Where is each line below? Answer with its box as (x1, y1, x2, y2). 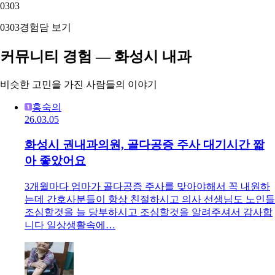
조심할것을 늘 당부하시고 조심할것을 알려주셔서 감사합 (25, 206, 273, 217)
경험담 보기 (20, 22, 71, 33)
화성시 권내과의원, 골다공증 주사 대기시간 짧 (25, 137, 265, 151)
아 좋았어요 (25, 153, 86, 167)
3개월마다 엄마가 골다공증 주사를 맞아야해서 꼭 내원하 (25, 180, 270, 192)
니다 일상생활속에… (25, 219, 115, 230)
